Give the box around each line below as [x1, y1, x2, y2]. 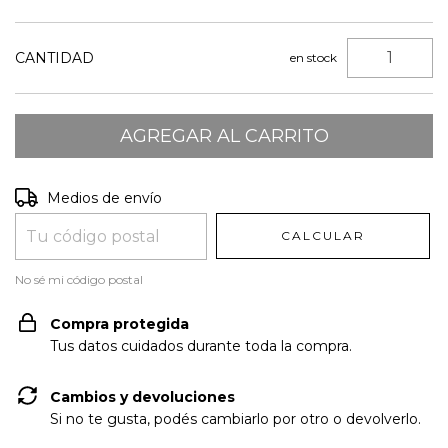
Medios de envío [47, 188, 163, 207]
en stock [290, 49, 338, 65]
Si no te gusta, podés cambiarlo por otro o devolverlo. [50, 409, 421, 428]
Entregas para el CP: [15, 186, 156, 205]
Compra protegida [50, 314, 189, 333]
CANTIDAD [15, 48, 94, 67]
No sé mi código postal [15, 271, 143, 287]
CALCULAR [281, 227, 366, 243]
